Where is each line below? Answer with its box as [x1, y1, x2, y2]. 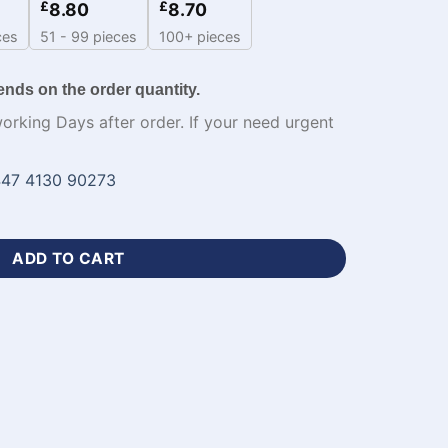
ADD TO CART [12, 248, 125, 268]
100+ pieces [159, 28, 241, 46]
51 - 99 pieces [40, 28, 137, 46]
